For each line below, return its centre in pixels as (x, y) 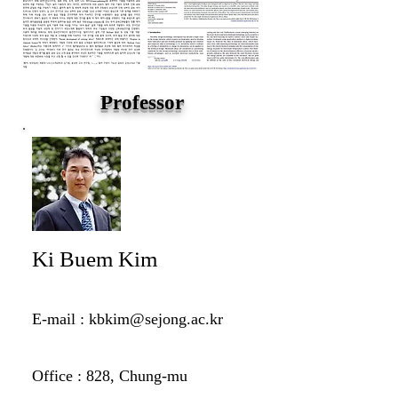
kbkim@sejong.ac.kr (156, 319)
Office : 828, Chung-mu (110, 376)
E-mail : (60, 319)
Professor (142, 103)
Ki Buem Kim (95, 259)
